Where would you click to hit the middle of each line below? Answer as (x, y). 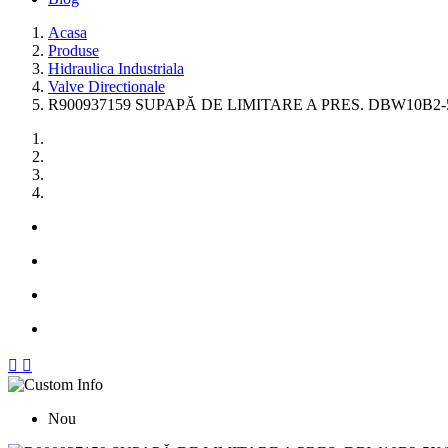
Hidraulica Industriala (116, 68)
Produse (73, 50)
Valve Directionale (106, 86)
